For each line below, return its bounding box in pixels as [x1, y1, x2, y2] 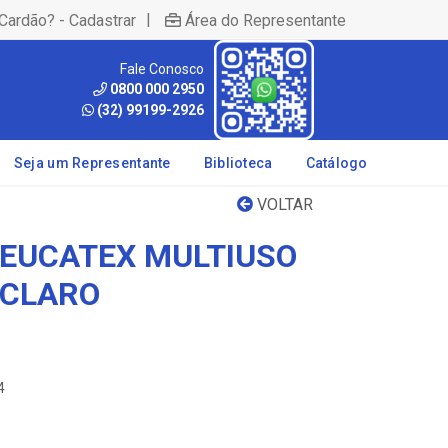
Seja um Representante [13, 155, 171, 171]
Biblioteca [203, 155, 273, 171]
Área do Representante [185, 10, 346, 30]
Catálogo [305, 155, 368, 171]
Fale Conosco [120, 60, 204, 77]
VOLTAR [253, 195, 313, 214]
